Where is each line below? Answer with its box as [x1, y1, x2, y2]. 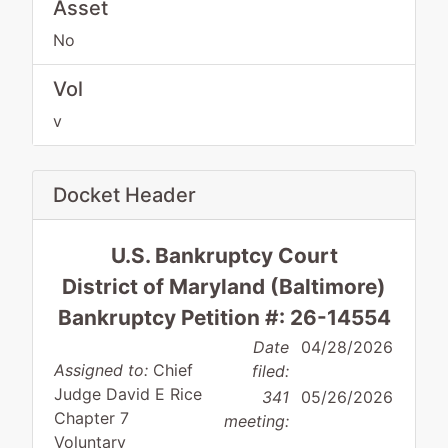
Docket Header [53, 183, 196, 207]
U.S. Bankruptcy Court [110, 243, 338, 268]
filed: [252, 361, 289, 381]
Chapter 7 [54, 408, 129, 428]
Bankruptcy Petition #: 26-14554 [57, 305, 391, 330]
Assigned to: [54, 360, 148, 380]
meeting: [224, 411, 289, 431]
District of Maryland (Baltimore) [62, 274, 386, 299]
